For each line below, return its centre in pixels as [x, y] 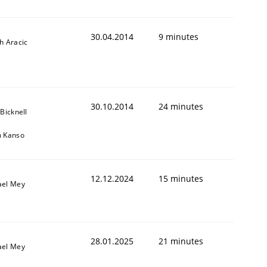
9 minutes [178, 36]
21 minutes [181, 241]
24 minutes [181, 106]
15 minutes [181, 178]
